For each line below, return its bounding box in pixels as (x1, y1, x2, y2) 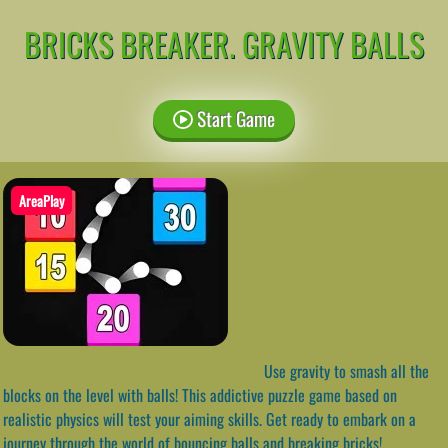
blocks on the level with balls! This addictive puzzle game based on (3, 382, 397, 407)
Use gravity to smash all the (260, 358, 429, 383)
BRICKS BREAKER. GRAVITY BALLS (24, 19, 424, 67)
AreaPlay (19, 189, 64, 211)
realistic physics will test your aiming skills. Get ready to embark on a (3, 406, 416, 431)
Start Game (192, 103, 275, 133)
